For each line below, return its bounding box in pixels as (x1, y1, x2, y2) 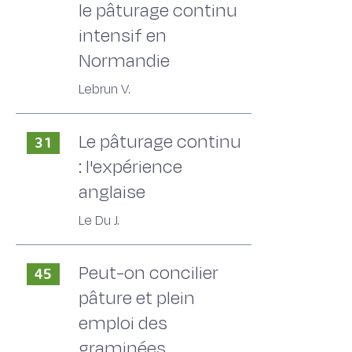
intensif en (79, 23, 167, 49)
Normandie (79, 48, 170, 74)
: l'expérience (79, 154, 182, 180)
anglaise (79, 179, 145, 205)
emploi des (79, 310, 167, 336)
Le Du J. (79, 211, 119, 230)
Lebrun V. (79, 80, 130, 99)
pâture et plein (79, 285, 195, 311)
